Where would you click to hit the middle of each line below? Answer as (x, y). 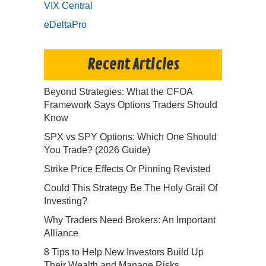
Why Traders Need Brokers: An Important (130, 220)
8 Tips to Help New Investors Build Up (124, 252)
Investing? (66, 201)
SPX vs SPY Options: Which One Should (130, 137)
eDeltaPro (65, 25)
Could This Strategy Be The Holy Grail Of (131, 188)
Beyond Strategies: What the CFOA (118, 92)
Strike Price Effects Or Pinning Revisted (127, 169)
